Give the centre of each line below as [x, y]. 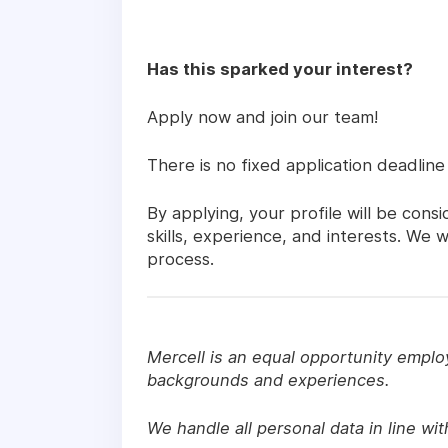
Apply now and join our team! [262, 116]
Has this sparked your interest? [280, 68]
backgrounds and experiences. [268, 379]
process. [183, 258]
